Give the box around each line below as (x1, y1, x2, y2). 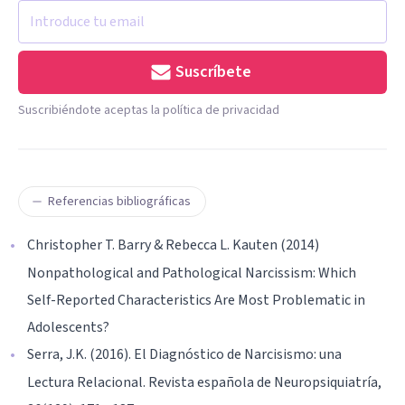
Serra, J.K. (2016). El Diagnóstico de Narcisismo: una (27, 344, 342, 364)
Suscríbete (175, 60, 251, 83)
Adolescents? (27, 316, 109, 337)
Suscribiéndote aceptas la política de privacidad (18, 100, 279, 119)
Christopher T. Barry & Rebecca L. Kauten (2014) (27, 234, 319, 255)
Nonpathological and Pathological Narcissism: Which (27, 262, 356, 283)
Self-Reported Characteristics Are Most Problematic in (27, 289, 365, 310)
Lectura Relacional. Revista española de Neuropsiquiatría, (27, 372, 381, 392)
